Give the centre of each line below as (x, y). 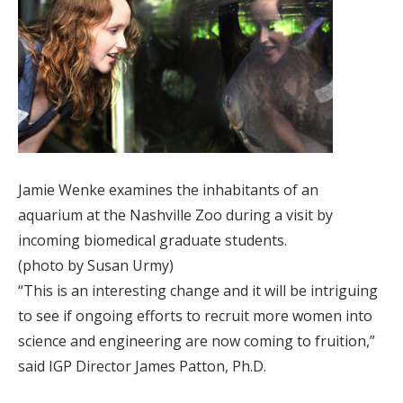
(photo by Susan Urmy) (96, 266)
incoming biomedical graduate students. (152, 241)
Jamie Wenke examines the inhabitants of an (168, 190)
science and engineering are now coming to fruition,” (197, 341)
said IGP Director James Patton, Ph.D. (142, 367)
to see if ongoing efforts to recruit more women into (195, 316)
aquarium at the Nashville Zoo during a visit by (175, 215)
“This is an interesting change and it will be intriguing (198, 291)
